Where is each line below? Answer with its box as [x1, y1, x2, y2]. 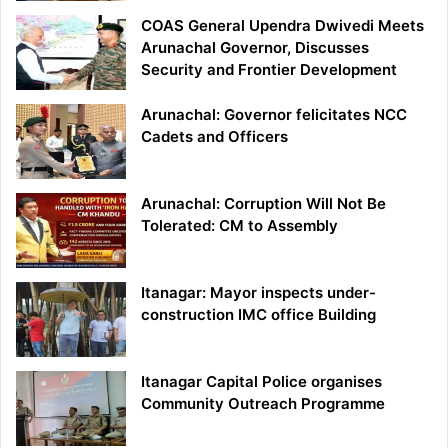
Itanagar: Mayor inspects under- [141, 282, 376, 302]
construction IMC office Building [141, 304, 376, 324]
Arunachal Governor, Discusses [141, 37, 369, 57]
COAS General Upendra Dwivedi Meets [141, 15, 424, 35]
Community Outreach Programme [141, 393, 385, 413]
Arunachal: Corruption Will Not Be [141, 193, 386, 213]
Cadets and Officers [141, 126, 288, 146]
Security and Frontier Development [141, 59, 397, 79]
